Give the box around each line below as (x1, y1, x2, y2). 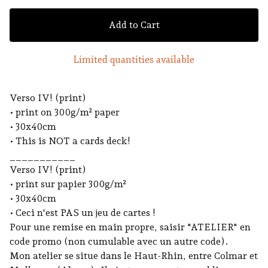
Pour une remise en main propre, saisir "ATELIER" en (10, 221, 251, 233)
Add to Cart (108, 19, 160, 31)
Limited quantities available (74, 54, 194, 66)
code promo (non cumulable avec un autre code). (10, 236, 229, 247)
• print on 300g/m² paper (10, 106, 120, 118)
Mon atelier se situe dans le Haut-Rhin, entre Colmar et (10, 250, 258, 261)
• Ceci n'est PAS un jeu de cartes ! (10, 207, 156, 218)
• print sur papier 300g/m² (10, 178, 126, 190)
